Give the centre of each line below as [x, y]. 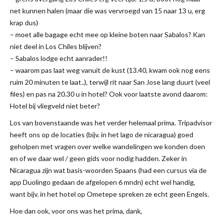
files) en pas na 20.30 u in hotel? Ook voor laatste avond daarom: [109, 94]
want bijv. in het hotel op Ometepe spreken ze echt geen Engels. [110, 194]
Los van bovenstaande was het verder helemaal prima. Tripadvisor [111, 122]
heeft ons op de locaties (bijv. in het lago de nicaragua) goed [102, 134]
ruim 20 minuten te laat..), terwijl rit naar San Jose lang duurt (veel [110, 82]
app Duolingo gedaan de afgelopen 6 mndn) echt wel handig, [103, 182]
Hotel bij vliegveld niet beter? [55, 106]
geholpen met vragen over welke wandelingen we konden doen [108, 146]
